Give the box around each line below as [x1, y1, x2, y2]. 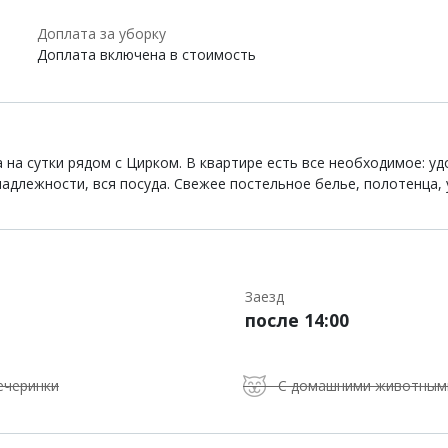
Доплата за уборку [37, 24, 166, 43]
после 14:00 [245, 308, 349, 332]
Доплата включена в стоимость [37, 45, 256, 64]
